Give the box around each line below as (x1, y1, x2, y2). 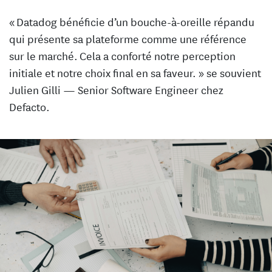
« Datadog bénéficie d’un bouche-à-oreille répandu (9, 13, 254, 30)
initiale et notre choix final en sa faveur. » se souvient (9, 64, 261, 81)
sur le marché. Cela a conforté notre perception (9, 47, 236, 64)
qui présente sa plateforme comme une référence (9, 30, 246, 47)
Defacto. (9, 98, 50, 115)
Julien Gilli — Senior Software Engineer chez (9, 81, 223, 98)
